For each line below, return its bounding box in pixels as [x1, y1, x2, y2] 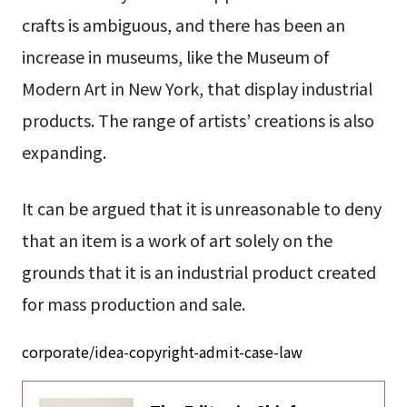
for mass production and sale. [21, 291, 245, 315]
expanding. [21, 140, 106, 164]
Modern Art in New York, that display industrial [21, 76, 372, 101]
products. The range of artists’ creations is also [21, 108, 374, 133]
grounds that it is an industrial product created [21, 259, 376, 283]
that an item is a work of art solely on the [21, 227, 333, 252]
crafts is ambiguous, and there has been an [21, 13, 345, 37]
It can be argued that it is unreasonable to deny [21, 195, 382, 220]
